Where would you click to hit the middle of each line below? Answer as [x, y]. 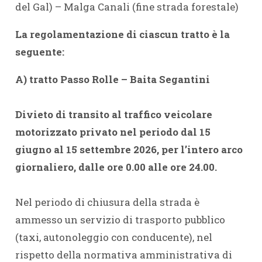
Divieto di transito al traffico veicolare [113, 114]
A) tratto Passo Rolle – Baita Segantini [112, 79]
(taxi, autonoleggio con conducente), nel [113, 237]
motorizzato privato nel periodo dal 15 [113, 132]
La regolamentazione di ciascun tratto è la [122, 34]
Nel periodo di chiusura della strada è [107, 202]
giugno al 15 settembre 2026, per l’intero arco [129, 149]
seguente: [39, 52]
